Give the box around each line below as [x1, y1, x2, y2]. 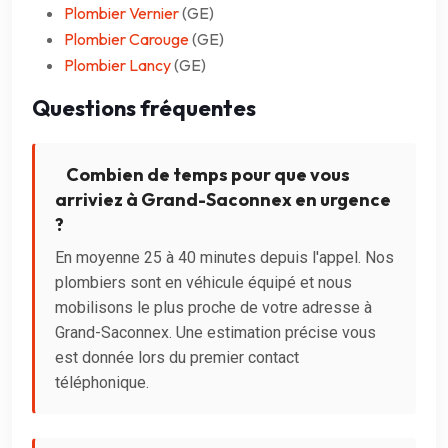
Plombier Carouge [64, 28, 189, 49]
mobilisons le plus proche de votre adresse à [55, 297, 372, 317]
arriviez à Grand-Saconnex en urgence [55, 187, 391, 211]
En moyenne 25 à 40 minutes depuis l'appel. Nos [55, 247, 394, 267]
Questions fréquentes [32, 93, 256, 122]
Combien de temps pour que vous [63, 162, 350, 186]
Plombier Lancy [64, 54, 171, 75]
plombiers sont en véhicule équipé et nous [55, 272, 352, 292]
